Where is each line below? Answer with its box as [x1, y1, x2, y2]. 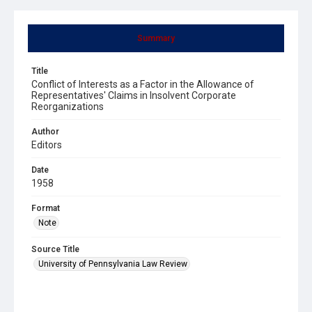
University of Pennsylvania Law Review [38, 258, 187, 269]
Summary [137, 33, 175, 43]
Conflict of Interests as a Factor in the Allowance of [31, 78, 254, 90]
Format [31, 203, 60, 213]
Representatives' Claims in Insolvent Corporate [31, 89, 236, 101]
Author [31, 126, 59, 136]
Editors [31, 139, 62, 150]
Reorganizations [31, 100, 104, 112]
